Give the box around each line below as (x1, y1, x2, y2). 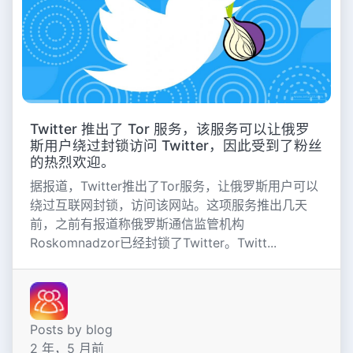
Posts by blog (29, 321, 113, 338)
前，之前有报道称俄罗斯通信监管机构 (29, 215, 244, 232)
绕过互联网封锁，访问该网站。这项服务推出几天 (29, 196, 307, 213)
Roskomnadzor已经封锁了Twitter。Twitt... (29, 234, 277, 251)
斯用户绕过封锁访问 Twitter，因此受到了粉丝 (29, 136, 322, 154)
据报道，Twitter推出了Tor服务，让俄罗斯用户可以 (29, 177, 318, 194)
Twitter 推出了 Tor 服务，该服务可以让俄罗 (29, 120, 310, 137)
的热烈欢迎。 (29, 153, 115, 170)
